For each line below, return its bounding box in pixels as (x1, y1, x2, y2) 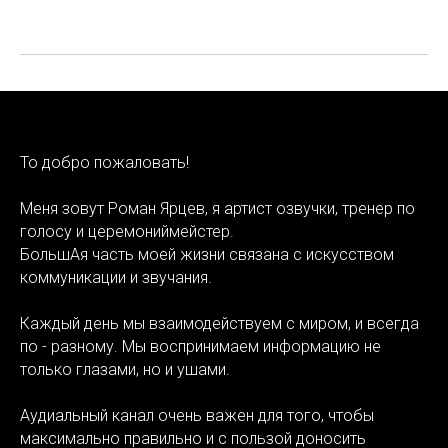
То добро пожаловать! (20, 152, 189, 172)
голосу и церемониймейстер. (20, 221, 234, 241)
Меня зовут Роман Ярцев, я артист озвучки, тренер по (20, 198, 415, 218)
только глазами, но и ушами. (20, 359, 230, 379)
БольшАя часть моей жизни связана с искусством (20, 244, 394, 264)
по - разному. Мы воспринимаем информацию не (20, 336, 381, 356)
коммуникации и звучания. (20, 267, 212, 287)
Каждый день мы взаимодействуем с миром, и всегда (20, 313, 419, 333)
